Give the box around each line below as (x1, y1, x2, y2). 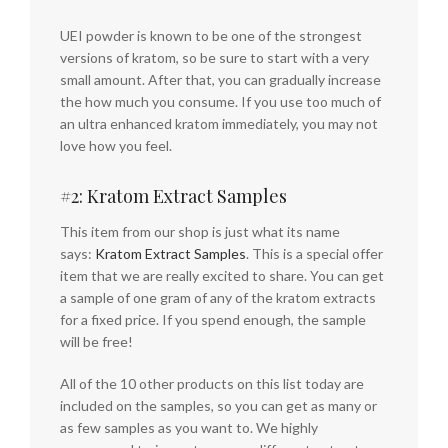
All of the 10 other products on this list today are (60, 375, 364, 392)
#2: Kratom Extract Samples (60, 184, 287, 208)
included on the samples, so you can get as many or (60, 397, 377, 414)
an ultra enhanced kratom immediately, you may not (60, 115, 378, 132)
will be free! (60, 333, 133, 350)
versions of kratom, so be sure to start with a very (60, 49, 369, 66)
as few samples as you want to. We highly (60, 419, 318, 436)
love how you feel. (60, 137, 172, 154)
